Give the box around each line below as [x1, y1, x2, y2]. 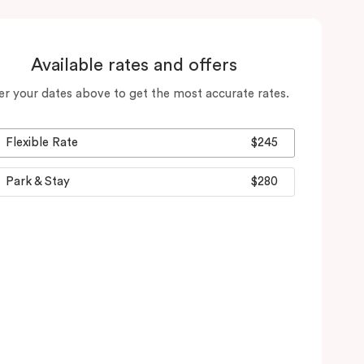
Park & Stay [6, 175, 70, 188]
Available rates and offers [30, 55, 237, 74]
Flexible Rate [6, 136, 78, 149]
